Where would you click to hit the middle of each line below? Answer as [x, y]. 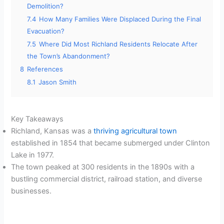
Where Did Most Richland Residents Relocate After [118, 44]
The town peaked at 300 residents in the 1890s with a [103, 167]
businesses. [31, 191]
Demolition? [45, 6]
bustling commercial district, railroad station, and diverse [107, 179]
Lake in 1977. [33, 155]
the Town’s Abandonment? [69, 56]
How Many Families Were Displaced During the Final [120, 19]
